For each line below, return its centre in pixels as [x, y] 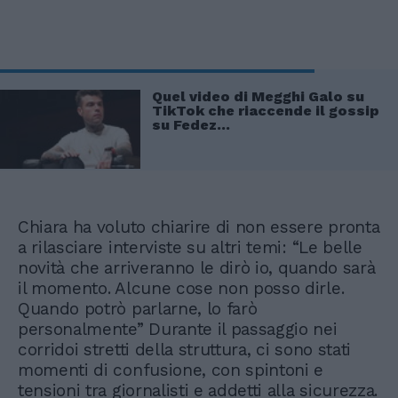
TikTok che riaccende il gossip [266, 110]
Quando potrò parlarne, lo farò [138, 309]
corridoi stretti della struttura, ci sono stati [184, 350]
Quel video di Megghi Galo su [258, 96]
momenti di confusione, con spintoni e [171, 370]
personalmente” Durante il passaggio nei [178, 330]
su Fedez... [191, 124]
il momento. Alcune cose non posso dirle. [181, 289]
